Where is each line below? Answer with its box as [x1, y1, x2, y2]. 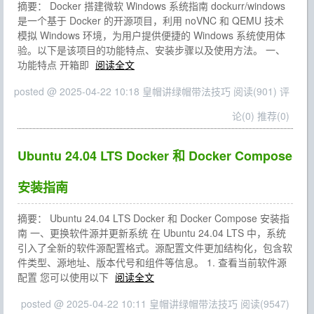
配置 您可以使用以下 [18, 270, 111, 284]
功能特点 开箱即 [18, 57, 92, 71]
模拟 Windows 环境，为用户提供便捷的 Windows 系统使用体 [18, 28, 285, 42]
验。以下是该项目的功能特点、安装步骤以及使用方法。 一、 [18, 43, 285, 57]
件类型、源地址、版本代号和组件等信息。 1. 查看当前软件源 [18, 255, 287, 269]
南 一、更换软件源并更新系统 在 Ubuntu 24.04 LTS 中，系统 [18, 226, 286, 240]
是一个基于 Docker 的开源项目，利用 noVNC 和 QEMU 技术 [18, 13, 284, 27]
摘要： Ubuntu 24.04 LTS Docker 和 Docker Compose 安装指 [18, 211, 289, 225]
